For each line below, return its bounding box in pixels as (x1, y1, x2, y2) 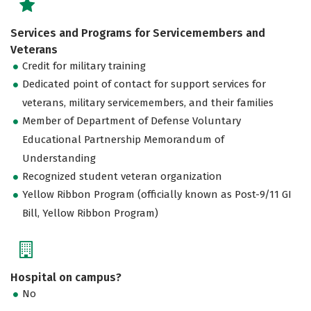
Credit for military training (22, 59, 146, 72)
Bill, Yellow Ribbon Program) (22, 206, 159, 219)
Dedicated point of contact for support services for (22, 77, 267, 90)
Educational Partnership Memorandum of (22, 133, 225, 146)
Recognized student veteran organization (22, 169, 223, 183)
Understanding (22, 151, 96, 165)
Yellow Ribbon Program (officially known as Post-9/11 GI (22, 187, 292, 201)
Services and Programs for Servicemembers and (10, 26, 265, 40)
